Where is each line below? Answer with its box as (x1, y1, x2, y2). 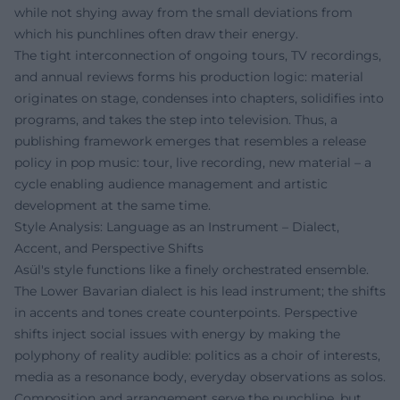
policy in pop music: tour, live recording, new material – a (14, 154, 371, 171)
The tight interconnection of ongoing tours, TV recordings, (14, 47, 381, 63)
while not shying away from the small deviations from (14, 4, 353, 21)
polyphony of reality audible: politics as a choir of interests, (14, 347, 380, 363)
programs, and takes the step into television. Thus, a (14, 112, 337, 128)
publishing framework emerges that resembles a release (14, 133, 366, 149)
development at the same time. (14, 197, 211, 213)
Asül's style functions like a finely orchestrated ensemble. (14, 262, 369, 278)
